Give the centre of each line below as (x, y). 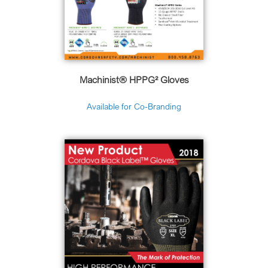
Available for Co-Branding (134, 107)
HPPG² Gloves (159, 80)
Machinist (99, 80)
